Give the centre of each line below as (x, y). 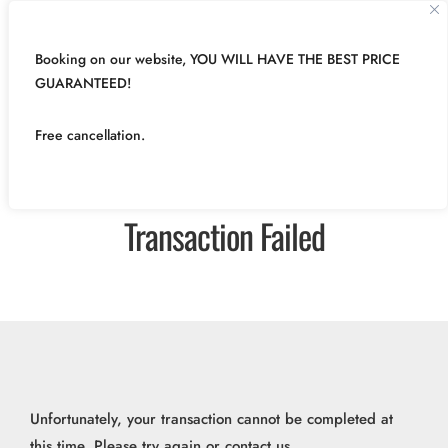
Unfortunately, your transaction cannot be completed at (211, 419)
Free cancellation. (90, 135)
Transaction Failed (224, 235)
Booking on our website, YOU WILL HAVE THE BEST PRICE (217, 59)
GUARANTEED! (83, 83)
